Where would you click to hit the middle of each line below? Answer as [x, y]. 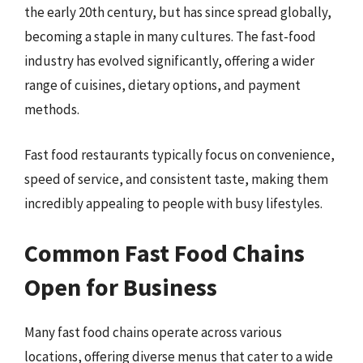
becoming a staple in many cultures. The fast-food [170, 36]
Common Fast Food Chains [164, 253]
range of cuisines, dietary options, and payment [162, 85]
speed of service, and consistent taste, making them [176, 179]
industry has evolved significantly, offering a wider [169, 61]
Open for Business [121, 287]
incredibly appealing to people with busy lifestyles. [173, 203]
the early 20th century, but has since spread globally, [178, 12]
